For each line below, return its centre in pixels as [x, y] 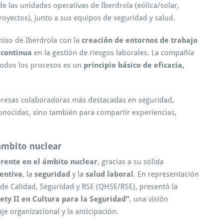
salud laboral [110, 174]
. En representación [166, 174]
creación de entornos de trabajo [140, 40]
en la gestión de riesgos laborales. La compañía [113, 53]
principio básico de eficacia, [134, 65]
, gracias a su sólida [131, 162]
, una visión [149, 199]
